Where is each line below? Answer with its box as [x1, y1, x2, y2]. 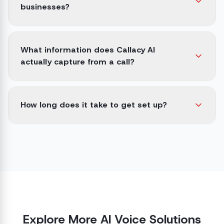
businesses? [20, 1, 69, 12]
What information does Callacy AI [20, 44, 155, 55]
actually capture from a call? [20, 56, 134, 67]
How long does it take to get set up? [20, 99, 167, 110]
